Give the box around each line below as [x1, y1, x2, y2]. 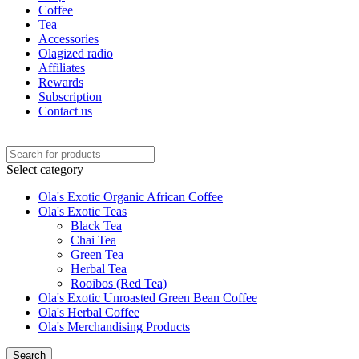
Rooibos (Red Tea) [71, 276, 167, 291]
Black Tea [71, 219, 122, 233]
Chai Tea [71, 233, 116, 248]
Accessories [38, 32, 99, 46]
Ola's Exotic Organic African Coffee [38, 190, 223, 204]
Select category [6, 163, 83, 177]
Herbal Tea [71, 262, 127, 276]
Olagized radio [38, 46, 113, 61]
